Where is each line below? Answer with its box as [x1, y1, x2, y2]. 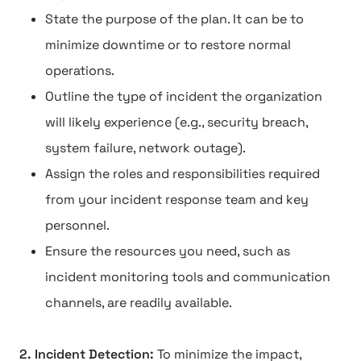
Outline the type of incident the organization [45, 88, 322, 105]
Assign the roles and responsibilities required [45, 165, 320, 182]
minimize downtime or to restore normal [45, 36, 291, 53]
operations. [45, 62, 114, 79]
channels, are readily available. [45, 294, 232, 311]
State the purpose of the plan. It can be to [45, 10, 304, 27]
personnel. [45, 217, 110, 234]
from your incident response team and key [45, 191, 309, 208]
